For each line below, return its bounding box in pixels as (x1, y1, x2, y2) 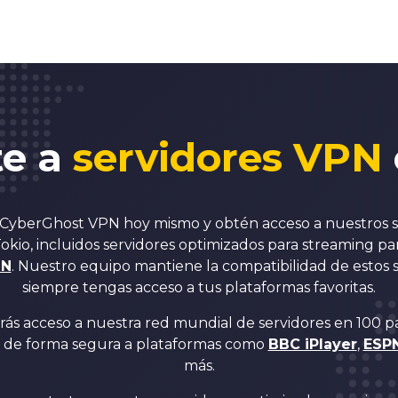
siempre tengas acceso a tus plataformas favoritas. (22, 278, 376, 296)
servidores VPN (72, 132, 383, 181)
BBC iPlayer (267, 335, 357, 353)
